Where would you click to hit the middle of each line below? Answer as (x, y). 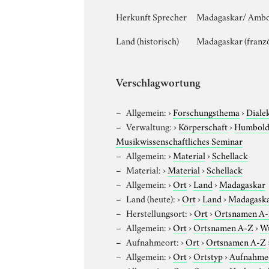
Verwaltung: (149, 126)
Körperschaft (203, 126)
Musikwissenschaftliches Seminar (180, 140)
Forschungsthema (207, 111)
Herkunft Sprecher (152, 16)
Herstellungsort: (157, 212)
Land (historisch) (148, 40)
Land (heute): (151, 198)
